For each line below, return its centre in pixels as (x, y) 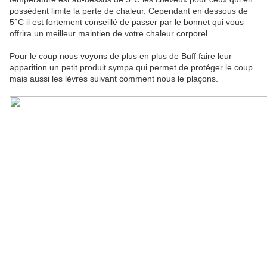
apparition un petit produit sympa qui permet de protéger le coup (131, 68)
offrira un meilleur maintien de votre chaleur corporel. (110, 34)
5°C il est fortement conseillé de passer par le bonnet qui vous (127, 22)
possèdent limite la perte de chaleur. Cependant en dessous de (129, 11)
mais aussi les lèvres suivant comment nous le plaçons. (114, 79)
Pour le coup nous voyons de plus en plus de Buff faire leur (121, 56)
